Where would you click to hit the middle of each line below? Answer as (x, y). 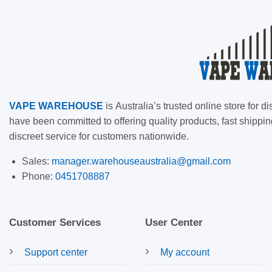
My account (185, 253)
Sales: (36, 161)
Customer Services (55, 223)
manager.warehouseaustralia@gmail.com (141, 161)
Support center (56, 253)
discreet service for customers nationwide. (99, 137)
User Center (174, 223)
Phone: (38, 177)
